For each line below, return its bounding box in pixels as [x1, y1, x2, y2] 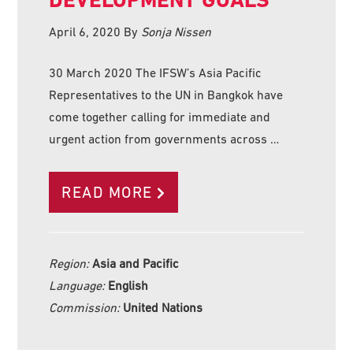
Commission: [49, 299, 124, 314]
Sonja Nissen [141, 24, 212, 39]
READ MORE [61, 183, 153, 201]
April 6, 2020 [49, 24, 121, 39]
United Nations [123, 299, 203, 314]
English [108, 277, 149, 292]
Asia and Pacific [92, 255, 180, 270]
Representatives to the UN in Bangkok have [49, 87, 284, 102]
